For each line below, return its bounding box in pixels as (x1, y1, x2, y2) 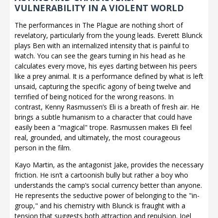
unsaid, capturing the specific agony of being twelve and (15, 81, 191, 91)
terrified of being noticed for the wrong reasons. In (15, 91, 174, 101)
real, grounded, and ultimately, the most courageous (15, 132, 181, 142)
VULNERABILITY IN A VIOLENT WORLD (15, 1, 184, 14)
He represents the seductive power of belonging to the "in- (15, 190, 200, 200)
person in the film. (15, 143, 71, 152)
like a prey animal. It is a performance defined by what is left (15, 71, 203, 81)
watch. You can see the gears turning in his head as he (15, 51, 185, 60)
